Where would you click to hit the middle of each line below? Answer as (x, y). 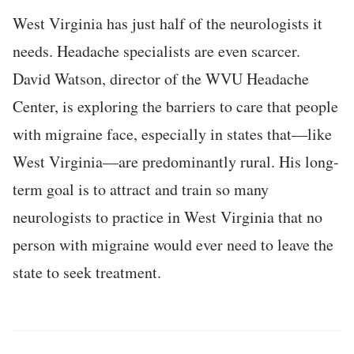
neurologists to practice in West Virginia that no (168, 217)
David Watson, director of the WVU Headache (161, 78)
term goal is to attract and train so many (141, 189)
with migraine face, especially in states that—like (172, 134)
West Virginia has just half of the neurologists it (168, 23)
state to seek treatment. (87, 272)
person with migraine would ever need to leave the (173, 244)
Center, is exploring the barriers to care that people (175, 106)
